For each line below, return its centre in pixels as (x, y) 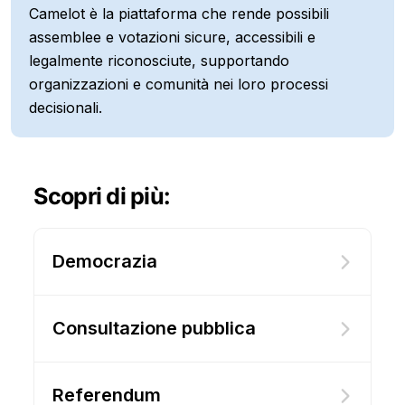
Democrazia (104, 261)
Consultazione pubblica (154, 328)
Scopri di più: (102, 196)
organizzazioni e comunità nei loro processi (179, 84)
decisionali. (66, 108)
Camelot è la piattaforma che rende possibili (179, 14)
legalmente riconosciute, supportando (159, 61)
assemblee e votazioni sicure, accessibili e (172, 37)
